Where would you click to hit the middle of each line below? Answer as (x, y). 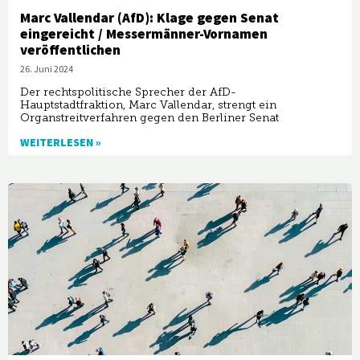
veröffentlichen (70, 51)
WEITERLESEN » (61, 143)
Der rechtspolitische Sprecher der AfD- (128, 92)
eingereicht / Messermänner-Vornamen (144, 35)
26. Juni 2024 (47, 70)
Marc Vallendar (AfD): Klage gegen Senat (149, 19)
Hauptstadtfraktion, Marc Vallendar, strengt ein (148, 105)
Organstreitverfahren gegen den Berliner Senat (149, 118)
